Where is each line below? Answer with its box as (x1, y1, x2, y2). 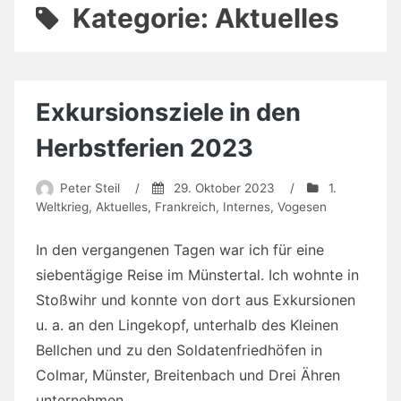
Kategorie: (72, 2, 215, 35)
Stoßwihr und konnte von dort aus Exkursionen (36, 291, 355, 310)
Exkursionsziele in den (36, 98, 301, 128)
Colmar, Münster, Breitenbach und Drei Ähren (36, 366, 340, 385)
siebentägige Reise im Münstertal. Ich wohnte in (36, 266, 359, 285)
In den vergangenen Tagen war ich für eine (36, 241, 324, 260)
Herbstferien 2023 (36, 133, 253, 164)
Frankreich (155, 200, 216, 215)
